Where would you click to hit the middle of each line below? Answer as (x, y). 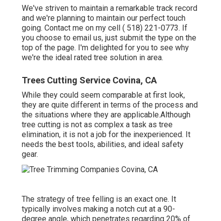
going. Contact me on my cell (72, 28)
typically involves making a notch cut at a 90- (98, 209)
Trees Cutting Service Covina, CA (89, 80)
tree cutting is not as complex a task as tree (97, 125)
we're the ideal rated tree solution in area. (92, 58)
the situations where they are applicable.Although (106, 115)
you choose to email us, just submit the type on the (109, 38)
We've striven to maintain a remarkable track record (110, 8)
